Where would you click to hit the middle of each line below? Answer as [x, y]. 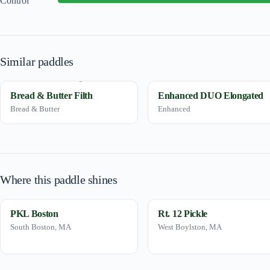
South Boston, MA [41, 227]
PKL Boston [34, 213]
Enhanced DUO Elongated [211, 95]
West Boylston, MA [190, 227]
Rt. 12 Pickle [183, 213]
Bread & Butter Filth [52, 95]
